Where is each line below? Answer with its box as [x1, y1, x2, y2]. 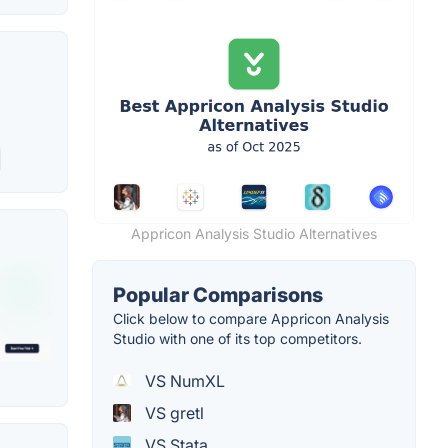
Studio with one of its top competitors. [113, 330, 362, 348]
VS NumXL [141, 371, 225, 392]
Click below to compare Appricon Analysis [113, 310, 389, 328]
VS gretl [141, 403, 204, 424]
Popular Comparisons [113, 283, 323, 308]
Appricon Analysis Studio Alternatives [131, 225, 377, 243]
